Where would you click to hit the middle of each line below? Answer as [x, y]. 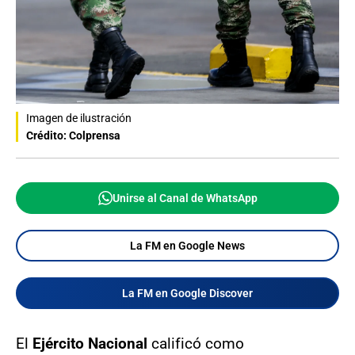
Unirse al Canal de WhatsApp [185, 198]
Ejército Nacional [92, 343]
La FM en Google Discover [187, 293]
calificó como [198, 343]
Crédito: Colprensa [73, 135]
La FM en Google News [187, 245]
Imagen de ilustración [79, 118]
